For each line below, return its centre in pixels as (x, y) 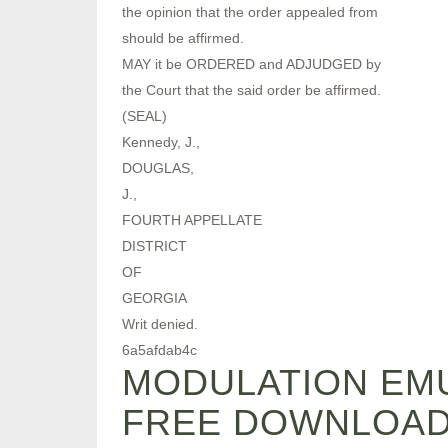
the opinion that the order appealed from (250, 11)
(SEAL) (144, 115)
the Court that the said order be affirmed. (251, 89)
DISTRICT (154, 245)
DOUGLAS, (158, 167)
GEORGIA (154, 297)
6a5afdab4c (159, 349)
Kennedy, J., (161, 141)
